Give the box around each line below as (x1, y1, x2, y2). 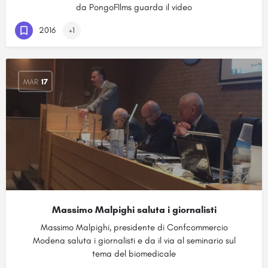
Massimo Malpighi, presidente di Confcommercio (40, 222, 228, 233)
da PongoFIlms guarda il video (76, 2, 192, 13)
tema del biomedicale (92, 248, 176, 259)
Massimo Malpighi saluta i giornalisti (51, 204, 217, 215)
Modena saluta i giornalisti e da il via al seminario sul (32, 235, 236, 246)
